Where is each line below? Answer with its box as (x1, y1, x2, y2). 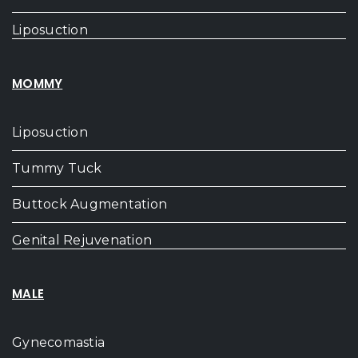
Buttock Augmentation (12, 197, 167, 213)
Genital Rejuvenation (12, 233, 152, 249)
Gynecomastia (12, 335, 105, 351)
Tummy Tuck (12, 161, 102, 177)
